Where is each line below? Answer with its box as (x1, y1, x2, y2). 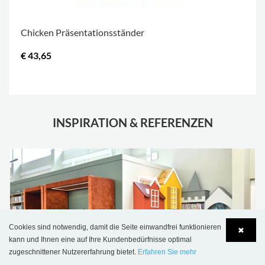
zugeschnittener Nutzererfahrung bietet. (9, 248, 138, 256)
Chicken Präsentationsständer (21, 27, 144, 38)
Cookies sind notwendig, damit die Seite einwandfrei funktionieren (9, 223, 221, 231)
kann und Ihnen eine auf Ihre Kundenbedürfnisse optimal (9, 235, 192, 244)
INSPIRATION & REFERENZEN (52, 115, 213, 130)
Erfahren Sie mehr (138, 248, 196, 256)
